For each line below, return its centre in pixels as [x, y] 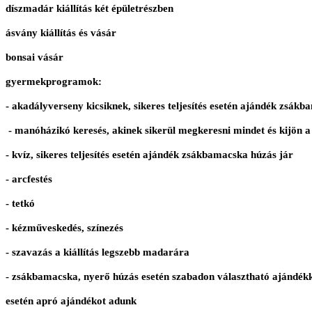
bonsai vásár [34, 57]
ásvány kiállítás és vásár [61, 33]
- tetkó [20, 204]
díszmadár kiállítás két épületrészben [89, 9]
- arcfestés [29, 179]
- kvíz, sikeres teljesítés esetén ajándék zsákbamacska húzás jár [149, 155]
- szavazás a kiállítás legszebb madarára [97, 252]
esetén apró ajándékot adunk [71, 301]
